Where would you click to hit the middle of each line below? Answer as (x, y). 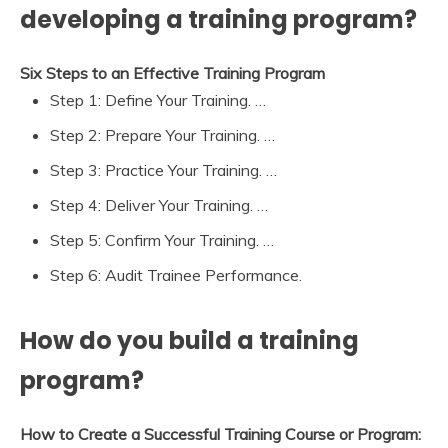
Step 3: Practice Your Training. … (163, 169)
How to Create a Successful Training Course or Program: (220, 433)
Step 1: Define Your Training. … (158, 99)
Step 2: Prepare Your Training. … (162, 134)
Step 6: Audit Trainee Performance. (176, 274)
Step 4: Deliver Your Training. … (159, 204)
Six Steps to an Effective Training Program (172, 72)
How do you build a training (189, 340)
